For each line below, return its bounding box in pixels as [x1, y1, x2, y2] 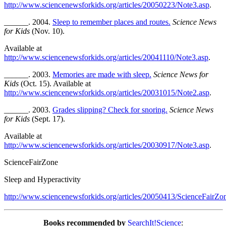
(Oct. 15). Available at [19, 79, 91, 88]
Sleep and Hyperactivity [4, 175, 81, 184]
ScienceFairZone [4, 157, 58, 166]
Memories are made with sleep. [52, 70, 151, 79]
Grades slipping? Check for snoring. [52, 105, 167, 114]
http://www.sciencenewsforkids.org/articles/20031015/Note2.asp [4, 88, 209, 97]
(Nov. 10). [30, 26, 65, 35]
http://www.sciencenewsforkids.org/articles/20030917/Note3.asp [4, 140, 209, 149]
